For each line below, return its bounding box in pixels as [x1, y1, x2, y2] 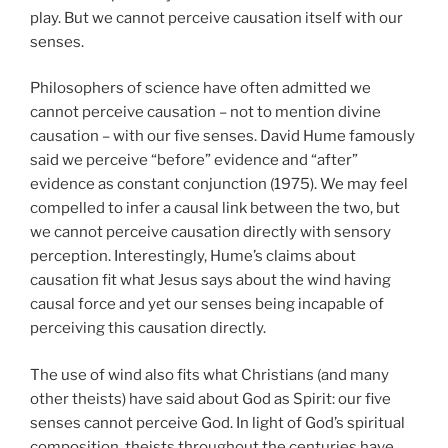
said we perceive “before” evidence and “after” [30, 151, 358, 169]
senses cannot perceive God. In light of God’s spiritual [30, 413, 405, 432]
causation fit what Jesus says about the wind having [30, 271, 391, 289]
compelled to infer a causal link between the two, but [30, 199, 400, 217]
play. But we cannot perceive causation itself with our [30, 8, 403, 27]
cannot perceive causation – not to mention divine [30, 103, 381, 121]
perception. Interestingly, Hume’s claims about [30, 247, 356, 265]
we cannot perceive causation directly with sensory [30, 223, 391, 241]
